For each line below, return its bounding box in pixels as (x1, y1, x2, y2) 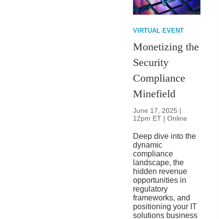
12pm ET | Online (133, 114, 188, 122)
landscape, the (133, 158, 184, 167)
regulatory (133, 184, 168, 193)
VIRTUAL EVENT (133, 26, 184, 34)
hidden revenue (133, 167, 188, 175)
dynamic (133, 140, 163, 149)
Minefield (133, 87, 176, 100)
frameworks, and (133, 193, 191, 202)
